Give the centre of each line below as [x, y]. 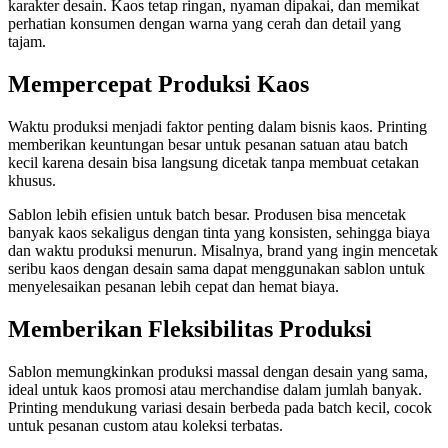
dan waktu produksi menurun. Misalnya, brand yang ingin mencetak [223, 251]
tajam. [27, 42]
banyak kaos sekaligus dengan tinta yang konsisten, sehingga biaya [219, 233]
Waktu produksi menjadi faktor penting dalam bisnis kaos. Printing [217, 127]
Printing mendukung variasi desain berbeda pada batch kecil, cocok [220, 407]
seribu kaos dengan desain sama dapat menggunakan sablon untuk [216, 269]
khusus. [32, 181]
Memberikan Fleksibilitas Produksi [190, 329]
